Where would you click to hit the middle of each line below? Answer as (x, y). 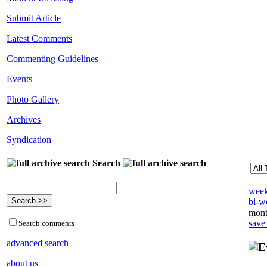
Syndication (29, 140)
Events (19, 79)
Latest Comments (39, 39)
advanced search (38, 243)
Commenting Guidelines (52, 59)
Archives (24, 120)
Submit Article (34, 18)
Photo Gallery (33, 100)
